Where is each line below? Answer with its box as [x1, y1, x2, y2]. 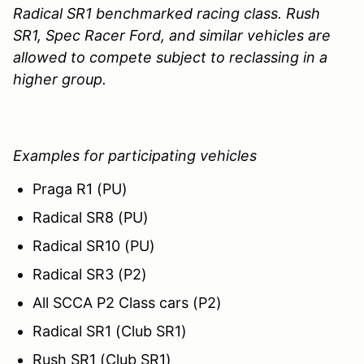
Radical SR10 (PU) [32, 236, 155, 254]
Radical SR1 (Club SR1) [32, 322, 187, 340]
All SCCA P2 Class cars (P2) [32, 293, 222, 311]
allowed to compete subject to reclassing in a [13, 48, 327, 66]
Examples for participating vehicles [13, 146, 257, 164]
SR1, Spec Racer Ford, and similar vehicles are [13, 26, 331, 44]
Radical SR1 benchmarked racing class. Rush [13, 4, 320, 22]
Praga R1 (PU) [32, 180, 128, 197]
